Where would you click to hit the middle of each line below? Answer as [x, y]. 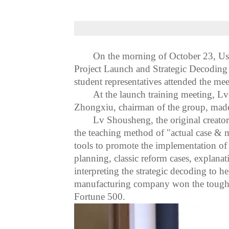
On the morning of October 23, [156, 56]
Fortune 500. [100, 197]
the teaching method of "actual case [144, 133]
